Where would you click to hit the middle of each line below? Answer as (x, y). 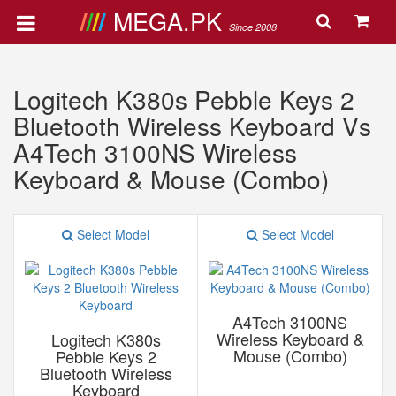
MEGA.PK (171, 21)
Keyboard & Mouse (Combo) (171, 179)
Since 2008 (252, 27)
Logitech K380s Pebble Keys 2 (184, 99)
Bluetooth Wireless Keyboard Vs (192, 126)
